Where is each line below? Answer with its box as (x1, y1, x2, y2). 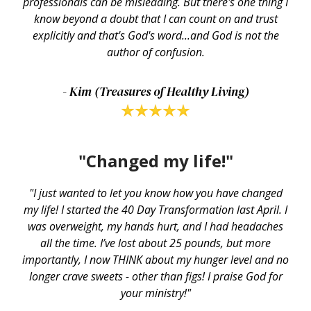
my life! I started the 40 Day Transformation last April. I (24, 201, 287, 217)
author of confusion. (106, 44, 205, 60)
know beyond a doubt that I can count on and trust (33, 11, 278, 27)
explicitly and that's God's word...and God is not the (32, 28, 279, 44)
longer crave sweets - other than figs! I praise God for (28, 268, 283, 284)
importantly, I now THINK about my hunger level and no (22, 251, 289, 267)
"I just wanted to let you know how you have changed (28, 185, 283, 201)
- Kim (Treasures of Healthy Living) (62, 83, 249, 101)
